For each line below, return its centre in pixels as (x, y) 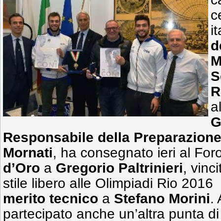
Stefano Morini (162, 199)
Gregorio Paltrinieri (119, 168)
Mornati (28, 153)
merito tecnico (51, 199)
